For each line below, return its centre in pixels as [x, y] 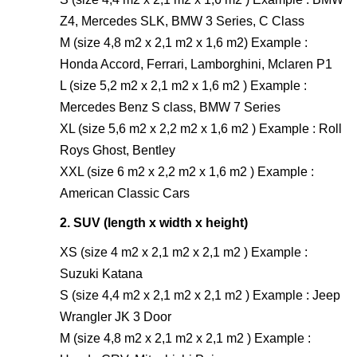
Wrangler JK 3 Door [116, 316]
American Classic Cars [125, 193]
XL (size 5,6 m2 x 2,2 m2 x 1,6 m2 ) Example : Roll [201, 128]
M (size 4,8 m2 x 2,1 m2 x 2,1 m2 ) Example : [185, 338]
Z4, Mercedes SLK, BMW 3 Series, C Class [182, 21]
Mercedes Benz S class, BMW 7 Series [170, 107]
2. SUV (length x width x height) [154, 222]
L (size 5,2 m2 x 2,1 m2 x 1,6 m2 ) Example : [183, 85]
